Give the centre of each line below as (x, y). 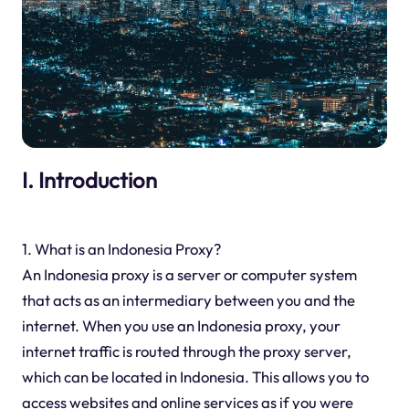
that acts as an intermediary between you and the (188, 300)
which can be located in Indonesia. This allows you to (195, 377)
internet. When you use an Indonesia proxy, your (181, 326)
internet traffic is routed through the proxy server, (186, 351)
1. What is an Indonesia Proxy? (121, 249)
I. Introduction (89, 179)
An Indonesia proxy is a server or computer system (189, 275)
